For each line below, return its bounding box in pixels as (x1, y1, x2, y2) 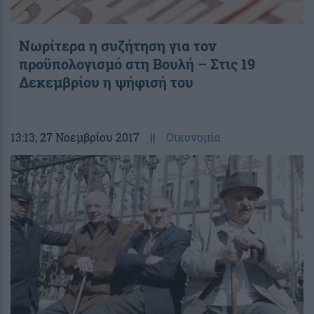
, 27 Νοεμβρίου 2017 (35, 129, 139, 144)
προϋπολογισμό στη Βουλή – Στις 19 (19, 54, 255, 73)
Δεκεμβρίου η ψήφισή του (19, 72, 193, 91)
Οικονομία (166, 129, 220, 144)
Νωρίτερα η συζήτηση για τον (19, 36, 216, 55)
